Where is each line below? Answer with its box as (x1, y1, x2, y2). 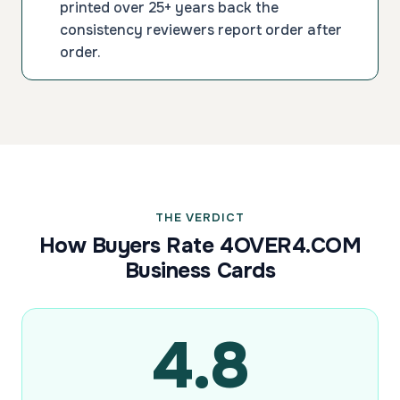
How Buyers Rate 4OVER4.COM (38, 231, 362, 259)
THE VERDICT (154, 209, 246, 225)
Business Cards (124, 256, 276, 284)
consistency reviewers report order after (60, 20, 342, 39)
